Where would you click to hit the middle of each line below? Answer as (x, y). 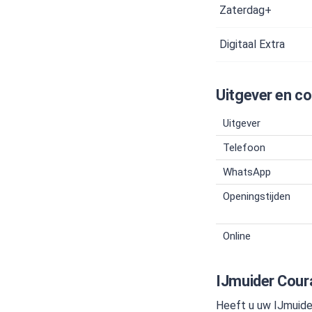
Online (237, 236)
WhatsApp (247, 172)
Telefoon (244, 148)
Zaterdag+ (246, 10)
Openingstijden (257, 196)
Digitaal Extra (252, 44)
